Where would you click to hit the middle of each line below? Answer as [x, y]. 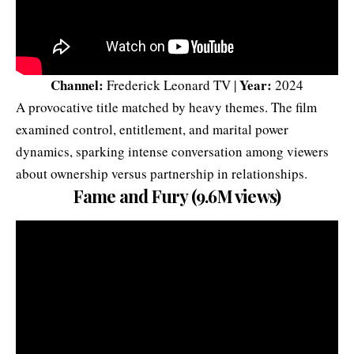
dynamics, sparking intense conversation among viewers [172, 152]
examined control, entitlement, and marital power [152, 130]
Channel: [77, 85]
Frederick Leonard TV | [171, 85]
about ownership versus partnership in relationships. [162, 174]
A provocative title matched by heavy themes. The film [166, 107]
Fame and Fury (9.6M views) [177, 196]
